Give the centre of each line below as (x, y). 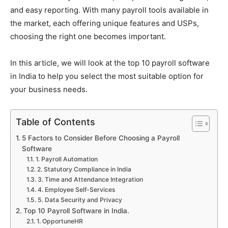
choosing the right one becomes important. (88, 37)
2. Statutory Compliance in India (84, 169)
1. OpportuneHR (60, 221)
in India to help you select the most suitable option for (107, 76)
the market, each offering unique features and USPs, (105, 23)
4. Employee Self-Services (76, 190)
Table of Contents (55, 122)
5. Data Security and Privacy (80, 200)
